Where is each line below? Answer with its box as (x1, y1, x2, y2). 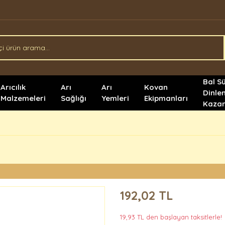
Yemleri (101, 93, 130, 103)
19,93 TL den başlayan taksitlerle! (120, 213, 222, 221)
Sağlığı (61, 93, 87, 103)
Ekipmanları (144, 93, 188, 103)
